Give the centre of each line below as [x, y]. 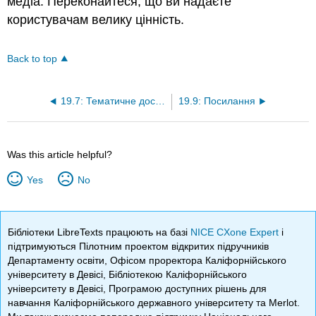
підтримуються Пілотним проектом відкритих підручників [139, 246]
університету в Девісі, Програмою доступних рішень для [138, 288]
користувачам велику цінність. [96, 19]
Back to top [32, 59]
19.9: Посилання [217, 101]
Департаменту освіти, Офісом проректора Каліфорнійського [147, 260]
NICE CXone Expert [236, 232]
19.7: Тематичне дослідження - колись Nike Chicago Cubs [160, 101]
